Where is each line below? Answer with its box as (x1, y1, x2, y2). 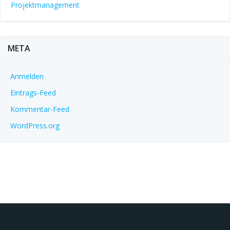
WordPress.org (10, 121, 60, 130)
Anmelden (10, 71, 44, 81)
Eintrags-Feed (10, 88, 56, 98)
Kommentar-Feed (10, 104, 69, 114)
